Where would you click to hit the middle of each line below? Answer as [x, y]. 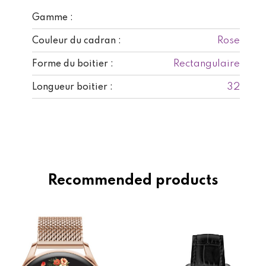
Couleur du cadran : [77, 41]
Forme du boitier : [73, 64]
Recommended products [133, 180]
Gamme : [53, 18]
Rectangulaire [207, 64]
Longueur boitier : [72, 87]
